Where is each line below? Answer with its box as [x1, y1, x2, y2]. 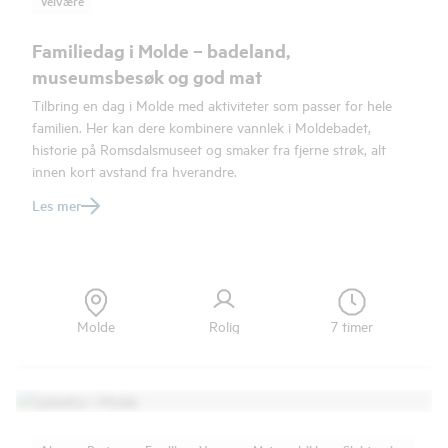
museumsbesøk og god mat [32, 64, 262, 89]
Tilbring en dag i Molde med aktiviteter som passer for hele [32, 95, 392, 114]
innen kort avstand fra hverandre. [32, 161, 237, 180]
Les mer [32, 195, 81, 215]
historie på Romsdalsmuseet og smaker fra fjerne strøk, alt [32, 139, 386, 158]
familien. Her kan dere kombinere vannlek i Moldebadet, [32, 117, 371, 136]
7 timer [331, 316, 373, 335]
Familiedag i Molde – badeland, [32, 38, 290, 63]
